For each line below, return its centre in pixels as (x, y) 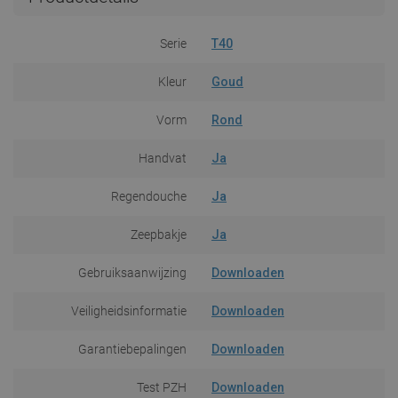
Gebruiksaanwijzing (132, 272)
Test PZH (162, 387)
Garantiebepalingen (132, 349)
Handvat (163, 158)
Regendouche (149, 196)
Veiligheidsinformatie (129, 310)
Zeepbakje (159, 234)
